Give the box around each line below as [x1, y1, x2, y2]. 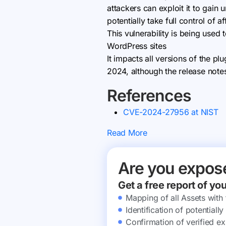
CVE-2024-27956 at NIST [123, 107, 218, 117]
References [107, 86, 191, 105]
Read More [107, 128, 147, 138]
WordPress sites [107, 41, 166, 51]
